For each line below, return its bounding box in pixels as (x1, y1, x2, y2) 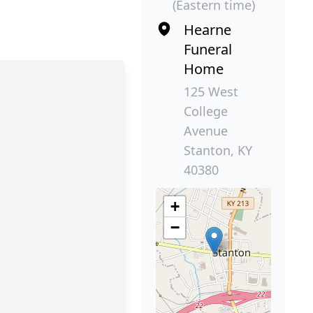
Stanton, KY (184, 142, 252, 159)
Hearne (184, 20, 231, 40)
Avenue (184, 122, 228, 140)
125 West (184, 83, 238, 101)
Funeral (184, 40, 232, 59)
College (184, 103, 228, 120)
